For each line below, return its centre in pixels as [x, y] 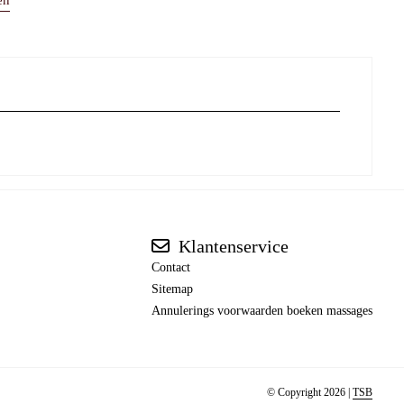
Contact [171, 268]
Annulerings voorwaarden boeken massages [262, 311]
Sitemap [172, 289]
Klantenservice [231, 247]
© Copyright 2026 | [310, 393]
